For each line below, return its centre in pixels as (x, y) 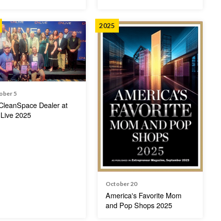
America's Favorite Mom (143, 195)
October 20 (121, 184)
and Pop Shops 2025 (139, 205)
